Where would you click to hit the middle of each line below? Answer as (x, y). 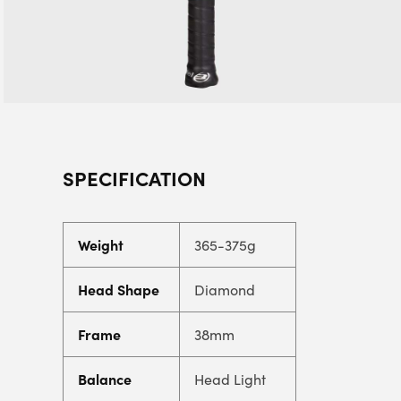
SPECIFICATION (134, 178)
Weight (101, 244)
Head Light (230, 379)
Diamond (225, 290)
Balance (105, 379)
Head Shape (119, 289)
